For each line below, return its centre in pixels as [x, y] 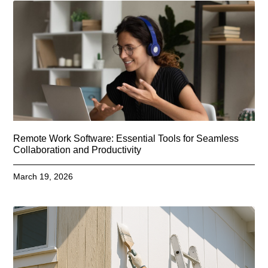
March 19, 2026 [43, 177]
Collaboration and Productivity [77, 150]
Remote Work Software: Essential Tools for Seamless [126, 139]
